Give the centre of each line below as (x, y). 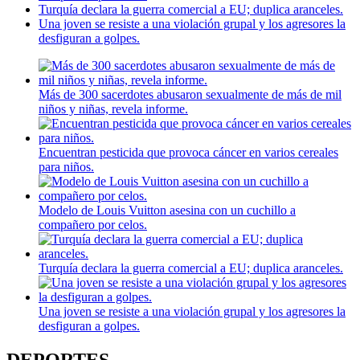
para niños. (66, 167)
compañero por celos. (93, 225)
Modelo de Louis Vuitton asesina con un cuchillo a (167, 211)
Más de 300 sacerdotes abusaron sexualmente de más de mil (190, 95)
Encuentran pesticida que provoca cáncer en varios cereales (188, 153)
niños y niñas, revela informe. (113, 109)
